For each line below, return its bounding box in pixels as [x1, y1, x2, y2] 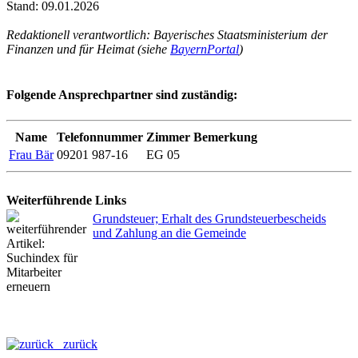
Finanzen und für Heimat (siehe [6, 42, 170, 57]
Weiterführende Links [6, 193, 126, 207]
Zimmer [146, 129, 190, 144]
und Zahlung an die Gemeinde [93, 225, 246, 240]
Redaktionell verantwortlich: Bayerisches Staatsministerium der [6, 28, 328, 42]
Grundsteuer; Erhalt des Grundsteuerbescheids [93, 211, 326, 225]
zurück [54, 336, 97, 351]
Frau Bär [9, 147, 54, 161]
